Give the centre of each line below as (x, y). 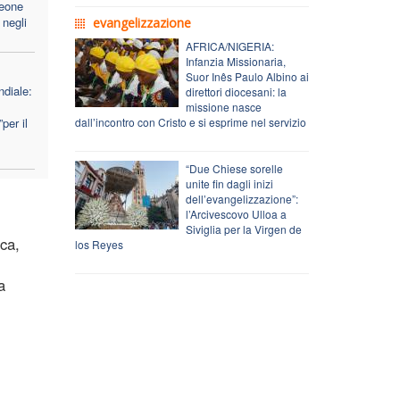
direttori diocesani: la (236, 91)
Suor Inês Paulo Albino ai (247, 76)
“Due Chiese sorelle (234, 168)
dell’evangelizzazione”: (242, 198)
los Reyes (99, 244)
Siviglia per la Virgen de (243, 229)
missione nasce (223, 106)
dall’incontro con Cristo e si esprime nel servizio (190, 121)
